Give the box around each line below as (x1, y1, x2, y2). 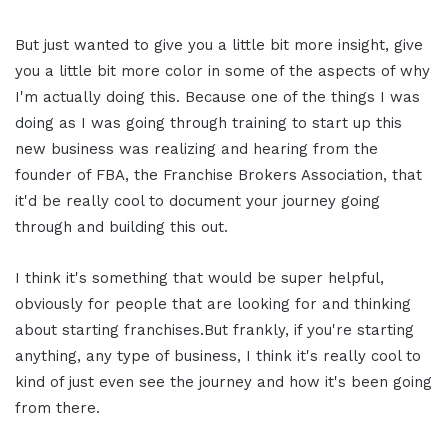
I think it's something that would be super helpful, (15, 268, 384, 287)
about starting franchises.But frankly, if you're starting (15, 320, 414, 339)
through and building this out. (15, 217, 228, 236)
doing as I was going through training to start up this (15, 113, 402, 132)
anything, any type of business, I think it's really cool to (15, 346, 421, 365)
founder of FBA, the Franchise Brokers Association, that (15, 165, 422, 184)
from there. (15, 398, 100, 417)
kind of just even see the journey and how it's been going (15, 372, 432, 391)
